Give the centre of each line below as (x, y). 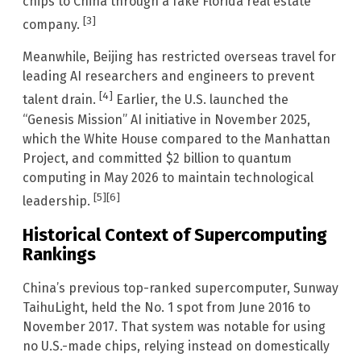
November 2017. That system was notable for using (174, 327)
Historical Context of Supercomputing (175, 235)
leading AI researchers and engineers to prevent (168, 77)
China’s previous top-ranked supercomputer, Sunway (180, 288)
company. (53, 25)
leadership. (58, 201)
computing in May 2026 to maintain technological (168, 177)
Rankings (59, 255)
